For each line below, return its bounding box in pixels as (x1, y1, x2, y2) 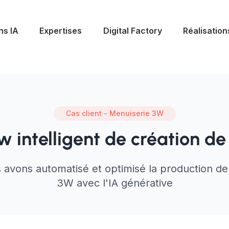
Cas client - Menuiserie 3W (65, 109, 164, 118)
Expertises (39, 26, 82, 36)
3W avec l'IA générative (56, 177, 173, 189)
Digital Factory (103, 26, 162, 36)
